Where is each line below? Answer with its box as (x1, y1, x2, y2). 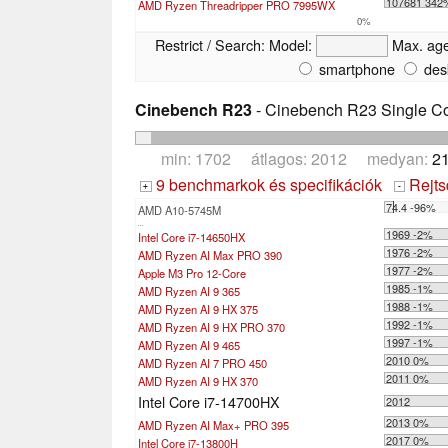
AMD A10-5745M (138, 201, 221, 218)
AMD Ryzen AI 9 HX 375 (138, 300, 258, 317)
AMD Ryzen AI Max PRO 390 (138, 246, 282, 263)
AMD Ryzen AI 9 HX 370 (138, 372, 258, 389)
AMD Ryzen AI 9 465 (138, 336, 240, 353)
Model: (264, 34, 316, 56)
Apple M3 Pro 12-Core (138, 264, 246, 281)
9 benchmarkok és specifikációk (151, 172, 382, 196)
